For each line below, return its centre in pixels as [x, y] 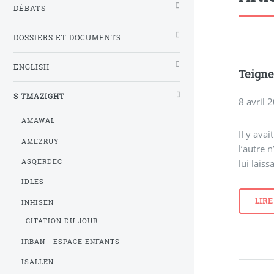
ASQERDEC [42, 161]
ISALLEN [38, 262]
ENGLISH [31, 67]
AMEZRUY [41, 141]
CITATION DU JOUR [61, 221]
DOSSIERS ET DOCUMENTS [67, 37]
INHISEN [38, 202]
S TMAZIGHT [39, 96]
